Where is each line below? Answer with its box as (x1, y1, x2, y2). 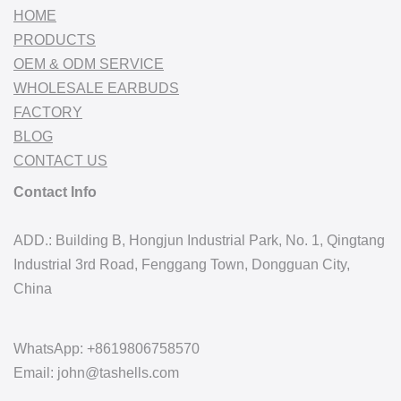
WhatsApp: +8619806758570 (13, 341, 200, 357)
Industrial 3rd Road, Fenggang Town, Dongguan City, (13, 257, 350, 273)
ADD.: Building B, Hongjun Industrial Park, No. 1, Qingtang (13, 233, 385, 249)
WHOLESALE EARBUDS (13, 81, 179, 97)
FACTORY (13, 105, 82, 121)
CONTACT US (13, 153, 107, 169)
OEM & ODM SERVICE (13, 56, 164, 73)
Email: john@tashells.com (13, 365, 179, 381)
